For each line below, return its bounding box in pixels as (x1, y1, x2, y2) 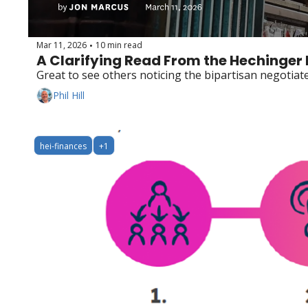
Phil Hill (53, 89, 85, 102)
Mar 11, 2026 (36, 39, 87, 52)
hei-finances (40, 140, 87, 152)
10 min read (96, 39, 142, 52)
